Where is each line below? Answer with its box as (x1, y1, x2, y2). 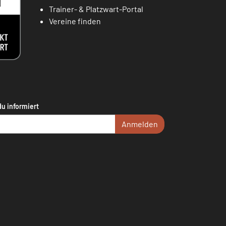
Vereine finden (49, 16, 101, 26)
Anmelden (122, 119, 158, 129)
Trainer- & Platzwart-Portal (49, 4, 143, 14)
